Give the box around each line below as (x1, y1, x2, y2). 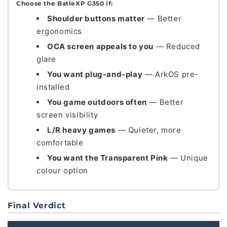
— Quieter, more (116, 125, 181, 135)
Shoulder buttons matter (47, 14, 145, 23)
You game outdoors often (47, 97, 147, 107)
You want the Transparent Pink (47, 153, 168, 163)
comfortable (36, 138, 84, 147)
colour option (36, 166, 88, 175)
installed (36, 82, 70, 92)
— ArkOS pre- (142, 69, 199, 79)
